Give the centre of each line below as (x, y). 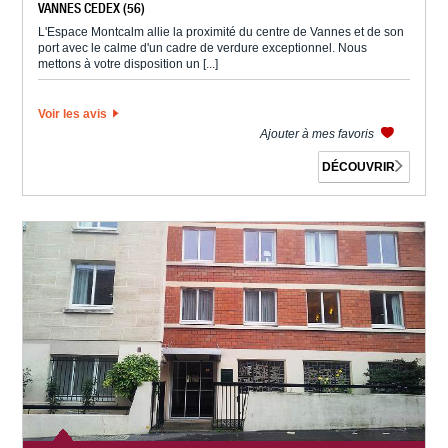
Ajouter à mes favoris (318, 134)
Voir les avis (74, 114)
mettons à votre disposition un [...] (128, 64)
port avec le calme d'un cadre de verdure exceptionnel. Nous (203, 48)
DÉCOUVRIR (359, 167)
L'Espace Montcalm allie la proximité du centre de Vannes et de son (221, 32)
